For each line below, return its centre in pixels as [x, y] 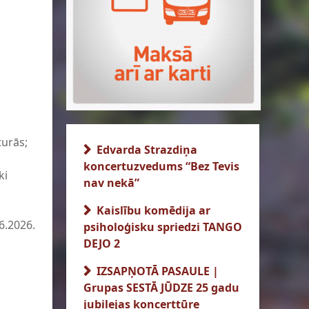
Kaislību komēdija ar [152, 210]
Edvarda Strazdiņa [146, 150]
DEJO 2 [102, 243]
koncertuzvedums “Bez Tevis [161, 166]
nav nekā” [111, 183]
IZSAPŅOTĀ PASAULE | [156, 271]
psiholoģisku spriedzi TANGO [163, 227]
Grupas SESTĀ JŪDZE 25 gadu [161, 288]
